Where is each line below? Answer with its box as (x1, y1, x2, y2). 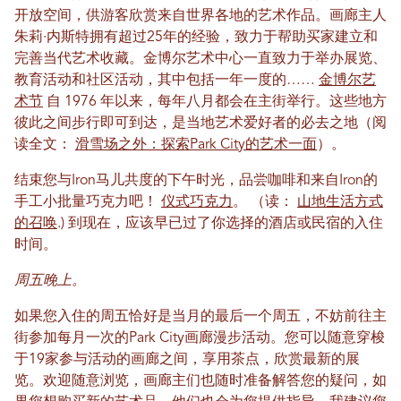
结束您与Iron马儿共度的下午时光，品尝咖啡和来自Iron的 (14, 173, 378, 188)
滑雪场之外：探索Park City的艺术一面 (75, 137, 317, 152)
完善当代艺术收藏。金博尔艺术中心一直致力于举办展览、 (14, 51, 387, 66)
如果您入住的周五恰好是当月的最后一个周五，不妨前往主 (14, 309, 387, 324)
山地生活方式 (297, 194, 383, 209)
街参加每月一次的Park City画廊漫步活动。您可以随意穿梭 (14, 330, 385, 346)
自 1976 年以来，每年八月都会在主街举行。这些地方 (43, 94, 387, 109)
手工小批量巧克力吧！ (14, 194, 161, 209)
